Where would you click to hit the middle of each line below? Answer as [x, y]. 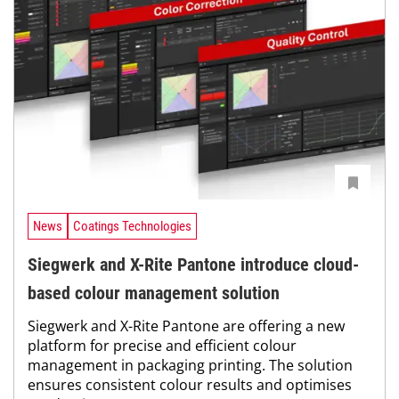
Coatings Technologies [132, 227]
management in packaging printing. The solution [190, 365]
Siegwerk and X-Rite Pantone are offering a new [186, 326]
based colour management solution [154, 293]
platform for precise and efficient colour [162, 345]
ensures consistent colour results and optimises [190, 384]
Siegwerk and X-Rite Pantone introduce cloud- [193, 264]
